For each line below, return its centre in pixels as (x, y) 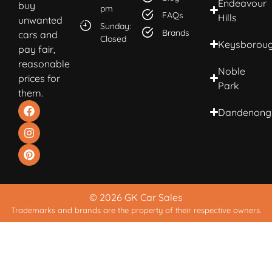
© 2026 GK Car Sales (136, 197)
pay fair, (37, 49)
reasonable (44, 63)
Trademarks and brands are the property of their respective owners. (136, 210)
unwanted (40, 20)
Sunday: (115, 26)
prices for (39, 78)
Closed (113, 39)
